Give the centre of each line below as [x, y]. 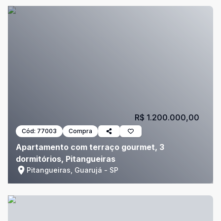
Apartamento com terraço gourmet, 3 [90, 147]
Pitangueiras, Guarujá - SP [73, 170]
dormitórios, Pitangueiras [66, 159]
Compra [80, 131]
